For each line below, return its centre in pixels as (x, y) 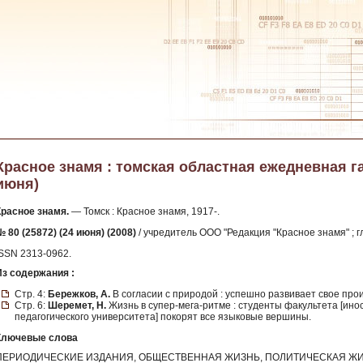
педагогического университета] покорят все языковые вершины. (163, 316)
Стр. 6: (31, 305)
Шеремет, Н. (77, 305)
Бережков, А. (79, 294)
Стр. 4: (31, 294)
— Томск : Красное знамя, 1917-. (144, 211)
